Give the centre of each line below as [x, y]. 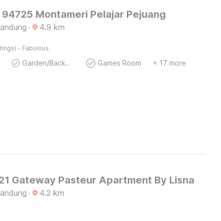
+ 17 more [169, 63]
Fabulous [35, 48]
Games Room [119, 63]
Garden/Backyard [68, 63]
